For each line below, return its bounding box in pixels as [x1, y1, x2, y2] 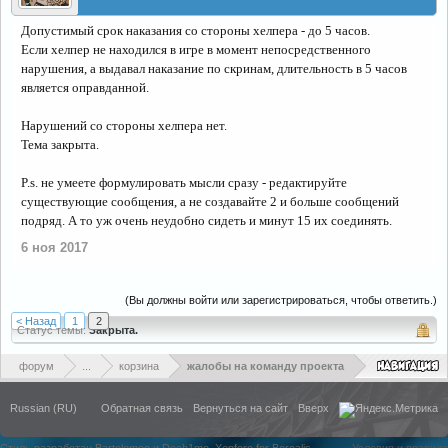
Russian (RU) [10, 402, 77, 414]
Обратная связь [101, 402, 183, 414]
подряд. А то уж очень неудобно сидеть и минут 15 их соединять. [21, 213, 392, 228]
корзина [119, 360, 159, 372]
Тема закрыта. [21, 137, 99, 152]
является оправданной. [21, 80, 149, 95]
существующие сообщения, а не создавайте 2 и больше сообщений [21, 194, 399, 209]
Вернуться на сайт [193, 402, 288, 414]
